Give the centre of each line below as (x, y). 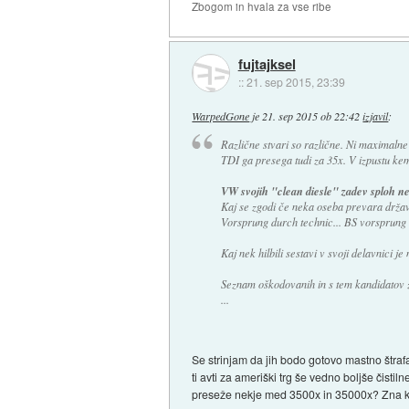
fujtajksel (267, 63)
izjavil (376, 116)
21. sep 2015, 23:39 (295, 81)
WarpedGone (221, 116)
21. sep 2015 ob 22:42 (311, 116)
